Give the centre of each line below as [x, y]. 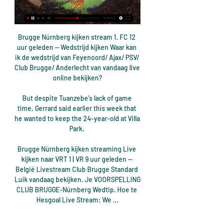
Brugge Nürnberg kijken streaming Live [77, 149]
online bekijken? [77, 78]
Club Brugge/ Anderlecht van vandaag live [77, 68]
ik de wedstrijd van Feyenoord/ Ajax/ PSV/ [77, 58]
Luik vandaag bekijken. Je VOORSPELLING [77, 180]
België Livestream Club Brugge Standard [77, 170]
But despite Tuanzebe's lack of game [77, 98]
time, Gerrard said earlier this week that [77, 108]
